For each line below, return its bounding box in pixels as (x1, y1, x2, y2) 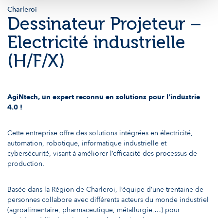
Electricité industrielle (7, 31, 185, 53)
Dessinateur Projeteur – (7, 13, 201, 34)
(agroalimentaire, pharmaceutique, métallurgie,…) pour (7, 205, 180, 215)
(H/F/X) (7, 50, 65, 71)
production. (7, 159, 44, 169)
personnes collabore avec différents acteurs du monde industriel (7, 195, 209, 205)
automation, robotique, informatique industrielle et (7, 139, 166, 148)
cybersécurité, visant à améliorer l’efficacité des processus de (7, 149, 197, 159)
